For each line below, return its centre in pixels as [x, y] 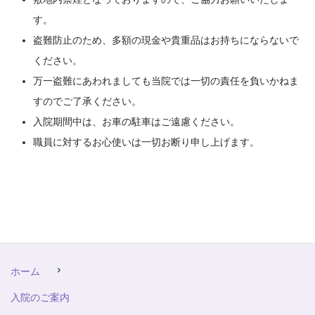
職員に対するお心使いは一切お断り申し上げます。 [146, 142]
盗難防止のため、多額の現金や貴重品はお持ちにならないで [166, 40]
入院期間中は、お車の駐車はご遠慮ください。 [136, 122]
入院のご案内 [40, 298]
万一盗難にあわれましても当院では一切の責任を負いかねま [166, 81]
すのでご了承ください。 [87, 102]
